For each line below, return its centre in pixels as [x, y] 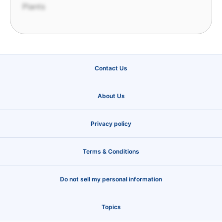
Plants [34, 6]
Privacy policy [111, 123]
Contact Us [111, 68]
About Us [111, 96]
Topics [111, 207]
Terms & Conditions [111, 151]
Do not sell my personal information [111, 179]
